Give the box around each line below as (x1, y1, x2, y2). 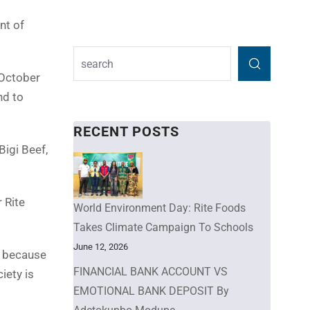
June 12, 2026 (73, 241, 128, 252)
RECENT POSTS (73, 123, 179, 140)
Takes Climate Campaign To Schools (73, 220, 253, 234)
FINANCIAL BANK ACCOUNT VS (73, 264, 228, 278)
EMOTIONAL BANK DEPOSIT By (73, 284, 229, 298)
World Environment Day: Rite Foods (73, 201, 246, 215)
